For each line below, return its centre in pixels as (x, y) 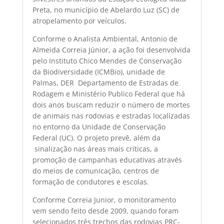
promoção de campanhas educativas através (107, 160)
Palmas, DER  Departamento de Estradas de (105, 83)
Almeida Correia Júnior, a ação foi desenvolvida (111, 50)
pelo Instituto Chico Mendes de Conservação (107, 61)
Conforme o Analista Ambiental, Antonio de (105, 39)
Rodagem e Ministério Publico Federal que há (108, 94)
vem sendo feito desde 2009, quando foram (105, 211)
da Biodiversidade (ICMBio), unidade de (98, 72)
